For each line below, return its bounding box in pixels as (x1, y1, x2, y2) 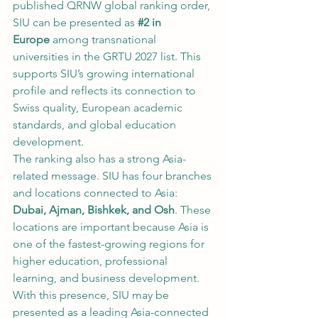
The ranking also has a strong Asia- (13, 152, 186, 165)
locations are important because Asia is (13, 220, 212, 234)
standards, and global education (13, 118, 179, 131)
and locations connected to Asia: (13, 186, 180, 199)
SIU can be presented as (13, 16, 138, 29)
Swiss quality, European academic (13, 101, 185, 114)
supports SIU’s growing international (13, 67, 197, 80)
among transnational (50, 33, 159, 46)
